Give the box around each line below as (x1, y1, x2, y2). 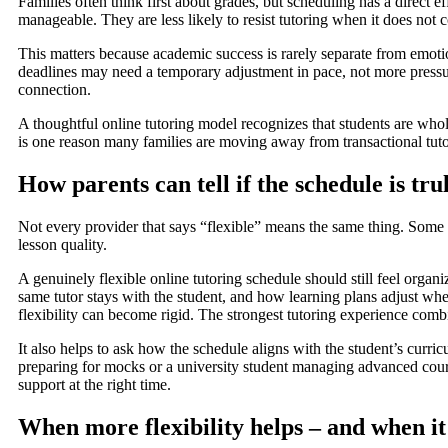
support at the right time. (18, 375, 171, 393)
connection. (18, 81, 91, 99)
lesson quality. (18, 235, 107, 253)
